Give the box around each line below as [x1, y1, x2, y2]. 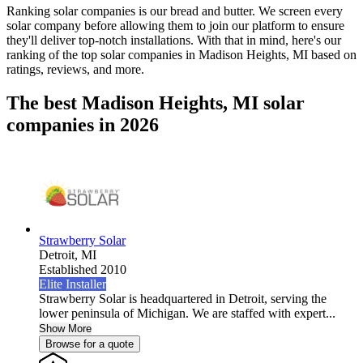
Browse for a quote [45, 338, 134, 351]
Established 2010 [39, 263, 126, 277]
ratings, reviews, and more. [6, 62, 144, 76]
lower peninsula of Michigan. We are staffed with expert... [39, 306, 335, 321]
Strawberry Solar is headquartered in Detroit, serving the [39, 292, 327, 306]
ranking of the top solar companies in [6, 47, 199, 62]
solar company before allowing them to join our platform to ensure [6, 18, 344, 32]
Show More [39, 322, 92, 335]
